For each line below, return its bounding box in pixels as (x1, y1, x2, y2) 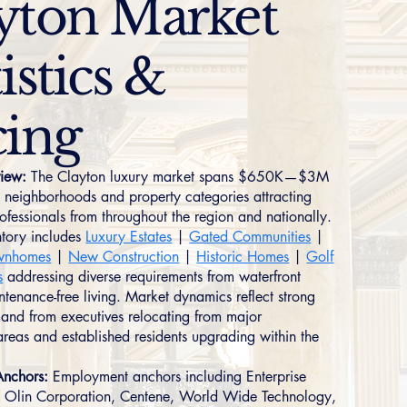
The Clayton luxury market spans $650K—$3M (26, 167, 330, 186)
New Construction (68, 247, 180, 266)
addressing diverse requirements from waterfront (3, 267, 302, 286)
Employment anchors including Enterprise (48, 367, 307, 386)
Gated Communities (189, 227, 312, 246)
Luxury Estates (85, 227, 173, 246)
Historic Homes (196, 247, 290, 266)
